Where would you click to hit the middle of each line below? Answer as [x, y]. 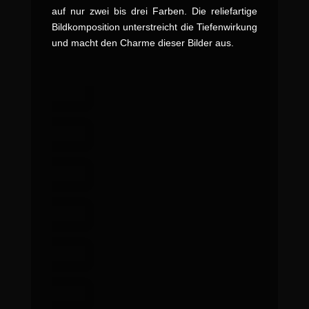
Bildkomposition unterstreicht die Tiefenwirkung [154, 27]
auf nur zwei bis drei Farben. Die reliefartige [154, 11]
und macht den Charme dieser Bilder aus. [142, 42]
